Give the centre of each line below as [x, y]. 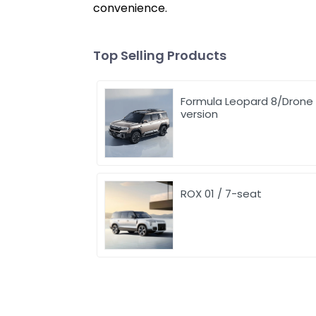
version [200, 114]
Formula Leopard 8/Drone [247, 102]
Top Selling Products [160, 56]
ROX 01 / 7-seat [221, 193]
